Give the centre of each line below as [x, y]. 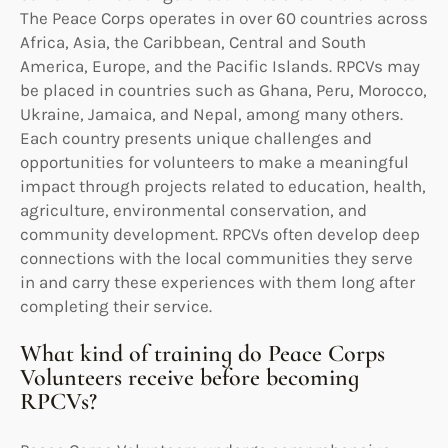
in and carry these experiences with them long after [217, 281]
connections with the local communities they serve [216, 257]
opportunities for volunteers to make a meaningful [214, 161]
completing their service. [116, 305]
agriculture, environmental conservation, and [193, 209]
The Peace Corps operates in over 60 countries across [224, 17]
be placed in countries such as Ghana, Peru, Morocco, [223, 89]
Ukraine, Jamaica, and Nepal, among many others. [211, 113]
